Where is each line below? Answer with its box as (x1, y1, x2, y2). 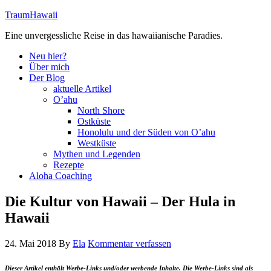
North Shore (77, 105, 125, 116)
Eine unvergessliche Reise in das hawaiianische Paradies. (5, 30, 223, 41)
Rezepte (53, 160, 84, 170)
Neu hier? (29, 51, 67, 61)
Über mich (29, 62, 70, 72)
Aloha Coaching (29, 171, 92, 181)
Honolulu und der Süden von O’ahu (77, 127, 215, 137)
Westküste (77, 138, 116, 148)
